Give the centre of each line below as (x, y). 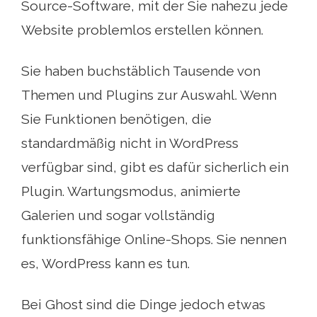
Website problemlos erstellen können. (142, 30)
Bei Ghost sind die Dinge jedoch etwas (143, 304)
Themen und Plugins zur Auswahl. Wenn (149, 95)
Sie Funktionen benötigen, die (116, 119)
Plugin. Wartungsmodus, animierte (131, 191)
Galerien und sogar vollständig (118, 215)
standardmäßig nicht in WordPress (130, 143)
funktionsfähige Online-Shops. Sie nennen (154, 239)
